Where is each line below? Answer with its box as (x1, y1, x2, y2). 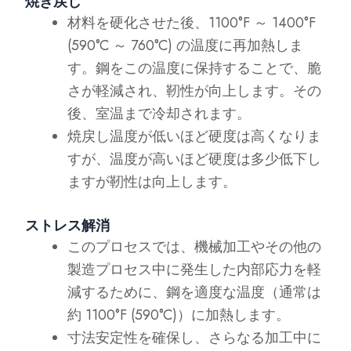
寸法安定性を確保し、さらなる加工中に (67, 327, 322, 348)
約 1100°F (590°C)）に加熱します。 (67, 304, 295, 325)
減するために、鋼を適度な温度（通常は (67, 281, 322, 302)
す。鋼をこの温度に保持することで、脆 (67, 57, 322, 78)
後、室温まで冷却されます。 (67, 103, 251, 124)
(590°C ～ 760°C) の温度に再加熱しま (67, 34, 304, 56)
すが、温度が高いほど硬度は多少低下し (67, 148, 322, 169)
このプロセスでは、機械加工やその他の (67, 236, 322, 257)
